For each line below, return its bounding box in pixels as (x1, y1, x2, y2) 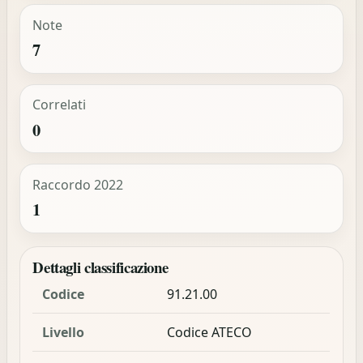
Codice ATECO (166, 323, 252, 341)
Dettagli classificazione (32, 256, 169, 278)
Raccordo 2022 (32, 175, 123, 194)
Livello (41, 323, 84, 341)
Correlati (32, 96, 86, 114)
